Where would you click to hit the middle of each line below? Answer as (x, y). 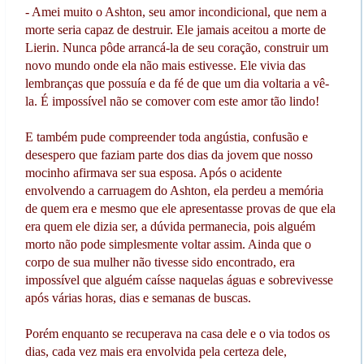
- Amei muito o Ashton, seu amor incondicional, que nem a (175, 11)
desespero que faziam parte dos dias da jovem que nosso (169, 154)
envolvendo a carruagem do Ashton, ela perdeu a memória (174, 190)
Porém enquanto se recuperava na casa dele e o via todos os (177, 333)
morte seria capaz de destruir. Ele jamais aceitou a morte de (175, 29)
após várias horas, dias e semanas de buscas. (139, 297)
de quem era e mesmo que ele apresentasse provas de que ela (180, 208)
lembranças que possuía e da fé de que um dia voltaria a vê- (177, 83)
